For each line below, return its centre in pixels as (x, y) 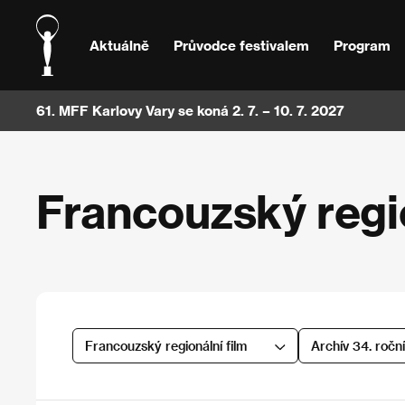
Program (362, 45)
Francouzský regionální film (165, 345)
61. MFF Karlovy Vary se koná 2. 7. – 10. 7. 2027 (190, 110)
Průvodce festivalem (241, 45)
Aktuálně (120, 45)
